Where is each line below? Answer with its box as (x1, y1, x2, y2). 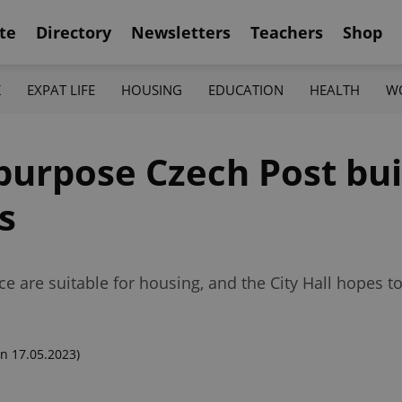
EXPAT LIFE (26, 80, 95, 99)
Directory (36, 21, 111, 43)
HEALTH (310, 80, 361, 99)
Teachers (250, 21, 323, 43)
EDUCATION (208, 80, 284, 99)
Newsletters (131, 21, 231, 43)
